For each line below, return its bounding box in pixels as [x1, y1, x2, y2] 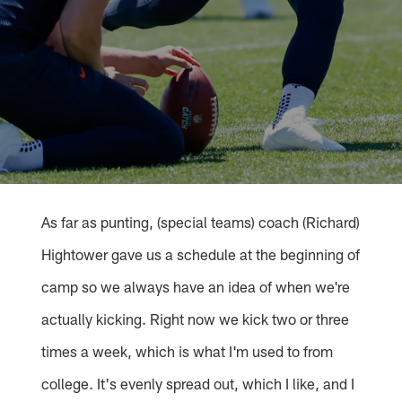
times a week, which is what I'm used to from [41, 342, 334, 361]
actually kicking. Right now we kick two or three [41, 310, 350, 328]
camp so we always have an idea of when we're [41, 277, 351, 296]
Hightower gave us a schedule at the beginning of [41, 245, 361, 264]
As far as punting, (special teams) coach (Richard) [41, 213, 361, 232]
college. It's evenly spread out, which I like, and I [41, 374, 355, 393]
